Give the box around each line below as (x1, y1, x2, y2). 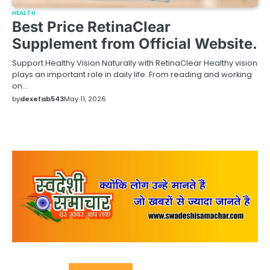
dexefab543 (20, 93, 64, 104)
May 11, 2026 (64, 93, 106, 104)
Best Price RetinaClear (12, 17, 171, 36)
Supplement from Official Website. (12, 34, 257, 52)
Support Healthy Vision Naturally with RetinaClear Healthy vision (12, 57, 257, 69)
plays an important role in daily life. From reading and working (12, 68, 252, 80)
